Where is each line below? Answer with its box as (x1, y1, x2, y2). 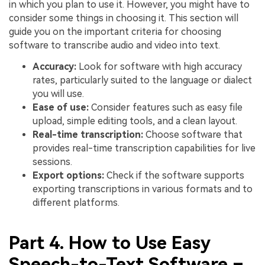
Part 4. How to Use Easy (9, 232, 211, 253)
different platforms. (33, 197, 119, 209)
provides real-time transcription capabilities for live (33, 143, 256, 154)
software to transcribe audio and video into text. (9, 40, 220, 51)
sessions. (33, 156, 72, 168)
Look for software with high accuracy (79, 61, 242, 73)
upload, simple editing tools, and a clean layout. (33, 115, 237, 127)
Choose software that (146, 129, 243, 141)
